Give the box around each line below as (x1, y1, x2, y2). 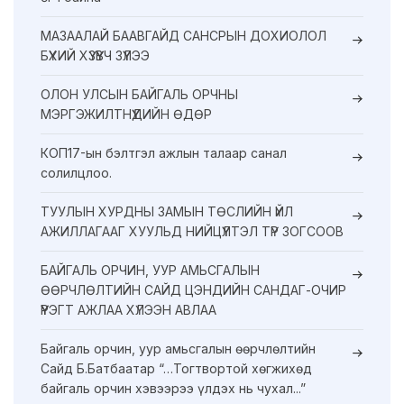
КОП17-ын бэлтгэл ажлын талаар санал (41, 144, 287, 161)
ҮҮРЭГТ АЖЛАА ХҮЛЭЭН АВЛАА (41, 301, 216, 317)
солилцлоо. (41, 164, 112, 180)
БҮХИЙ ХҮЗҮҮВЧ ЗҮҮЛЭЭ (41, 47, 150, 63)
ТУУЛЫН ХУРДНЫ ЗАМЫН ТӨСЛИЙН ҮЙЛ (41, 203, 293, 219)
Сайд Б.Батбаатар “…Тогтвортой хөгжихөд (41, 360, 312, 376)
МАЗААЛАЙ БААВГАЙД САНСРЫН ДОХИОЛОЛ (41, 27, 326, 43)
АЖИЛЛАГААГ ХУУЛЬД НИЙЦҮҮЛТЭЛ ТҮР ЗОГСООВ (41, 223, 344, 239)
